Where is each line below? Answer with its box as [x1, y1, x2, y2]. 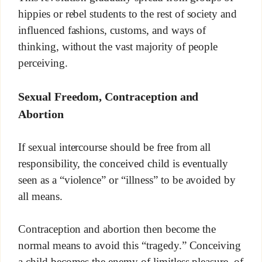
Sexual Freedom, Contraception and [18, 90, 199, 103]
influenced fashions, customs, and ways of [18, 24, 206, 37]
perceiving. [18, 56, 68, 69]
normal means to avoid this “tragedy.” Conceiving [18, 239, 242, 251]
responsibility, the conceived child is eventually [18, 157, 229, 170]
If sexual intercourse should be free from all [18, 141, 211, 154]
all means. [18, 189, 63, 202]
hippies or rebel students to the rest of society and [18, 8, 237, 20]
